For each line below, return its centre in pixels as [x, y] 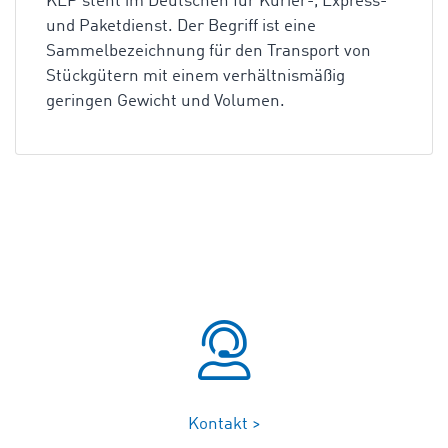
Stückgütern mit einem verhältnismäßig [195, 76]
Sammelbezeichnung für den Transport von [208, 51]
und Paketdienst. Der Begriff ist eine [181, 26]
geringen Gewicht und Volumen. [165, 101]
